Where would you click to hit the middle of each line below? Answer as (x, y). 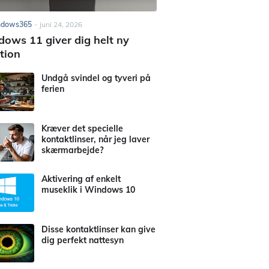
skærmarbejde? (72, 150)
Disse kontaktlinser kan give (98, 229)
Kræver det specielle (82, 128)
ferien (53, 89)
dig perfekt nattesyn (83, 240)
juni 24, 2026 (61, 24)
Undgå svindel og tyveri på (96, 78)
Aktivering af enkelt (81, 179)
